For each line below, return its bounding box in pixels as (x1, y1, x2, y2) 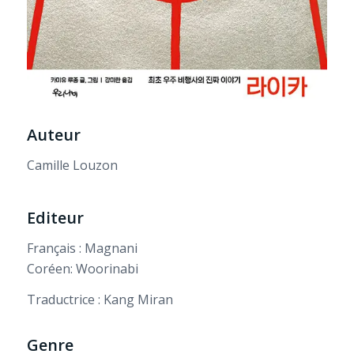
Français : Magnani (26, 239, 137, 257)
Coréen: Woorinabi (26, 259, 138, 277)
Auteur (26, 124, 81, 146)
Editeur (26, 207, 84, 229)
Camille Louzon (26, 156, 118, 174)
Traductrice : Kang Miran (26, 291, 173, 309)
